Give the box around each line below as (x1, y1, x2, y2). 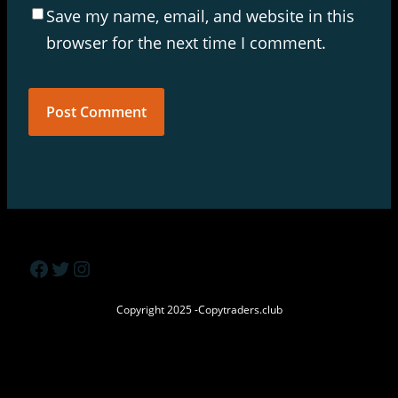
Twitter (49, 252, 117, 283)
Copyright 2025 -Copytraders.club (115, 302, 283, 317)
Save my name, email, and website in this (46, 5, 354, 28)
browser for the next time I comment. (46, 32, 326, 54)
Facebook (28, 252, 123, 283)
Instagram (70, 252, 170, 283)
